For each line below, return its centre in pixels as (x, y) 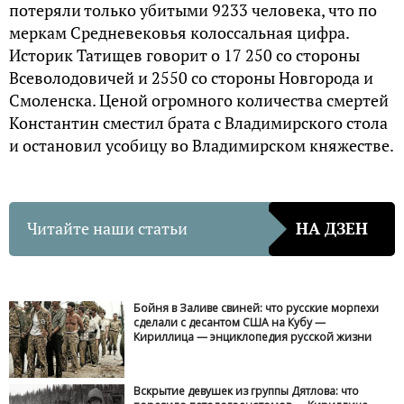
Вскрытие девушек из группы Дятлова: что (247, 391)
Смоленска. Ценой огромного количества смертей (199, 100)
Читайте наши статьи (107, 229)
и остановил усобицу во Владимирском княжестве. (202, 145)
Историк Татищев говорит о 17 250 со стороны (184, 55)
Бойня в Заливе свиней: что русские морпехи (257, 308)
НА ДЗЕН (332, 229)
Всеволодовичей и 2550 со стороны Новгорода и (191, 77)
